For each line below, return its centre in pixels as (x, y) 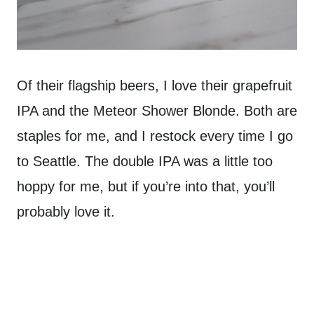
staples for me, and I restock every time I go (155, 136)
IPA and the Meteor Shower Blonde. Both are (157, 110)
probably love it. (66, 211)
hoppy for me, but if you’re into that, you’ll (146, 186)
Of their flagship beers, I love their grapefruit (155, 85)
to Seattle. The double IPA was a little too (145, 161)
